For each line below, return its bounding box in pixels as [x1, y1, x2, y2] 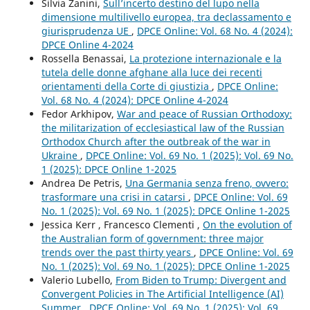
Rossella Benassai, [41, 51, 129, 65]
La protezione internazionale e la [129, 51, 282, 65]
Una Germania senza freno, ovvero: [125, 176, 289, 190]
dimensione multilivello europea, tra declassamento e [41, 10, 291, 24]
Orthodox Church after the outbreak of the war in [41, 134, 271, 148]
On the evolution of [202, 217, 292, 231]
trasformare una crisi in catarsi [41, 190, 188, 203]
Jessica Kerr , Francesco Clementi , [41, 217, 203, 231]
